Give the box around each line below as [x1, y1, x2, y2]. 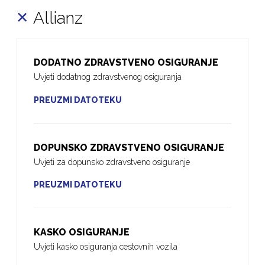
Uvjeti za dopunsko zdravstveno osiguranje [34, 157, 190, 167]
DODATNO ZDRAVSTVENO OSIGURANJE [34, 57, 219, 69]
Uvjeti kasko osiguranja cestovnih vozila [34, 241, 178, 251]
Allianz [33, 8, 83, 28]
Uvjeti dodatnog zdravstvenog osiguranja [34, 72, 182, 82]
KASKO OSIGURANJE [34, 226, 130, 238]
